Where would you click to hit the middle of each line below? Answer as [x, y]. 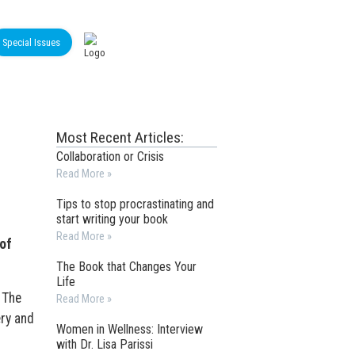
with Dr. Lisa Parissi [105, 344]
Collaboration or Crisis [111, 157]
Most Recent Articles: [120, 137]
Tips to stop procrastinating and [136, 204]
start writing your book [113, 219]
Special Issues [31, 42]
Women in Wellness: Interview [130, 329]
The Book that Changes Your [127, 267]
